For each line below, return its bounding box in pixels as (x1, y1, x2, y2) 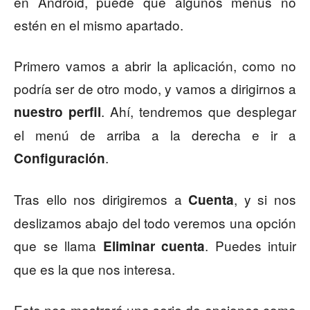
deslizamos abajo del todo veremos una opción (14, 213, 296, 232)
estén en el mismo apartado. (14, 15, 183, 35)
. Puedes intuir (205, 236, 296, 255)
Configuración (14, 149, 105, 168)
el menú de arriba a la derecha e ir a (14, 125, 296, 145)
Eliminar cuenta (102, 237, 205, 256)
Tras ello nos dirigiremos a (14, 190, 189, 209)
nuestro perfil (14, 102, 101, 122)
